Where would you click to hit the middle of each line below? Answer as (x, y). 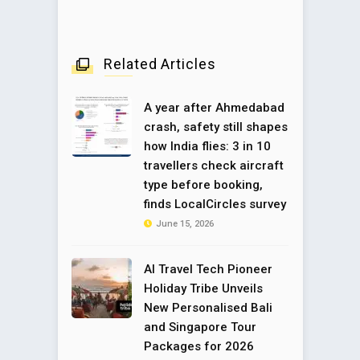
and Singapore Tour (200, 327)
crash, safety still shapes (216, 127)
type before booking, (203, 185)
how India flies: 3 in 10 (207, 147)
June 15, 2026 (185, 224)
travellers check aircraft (214, 166)
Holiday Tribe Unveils (203, 289)
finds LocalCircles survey (215, 205)
